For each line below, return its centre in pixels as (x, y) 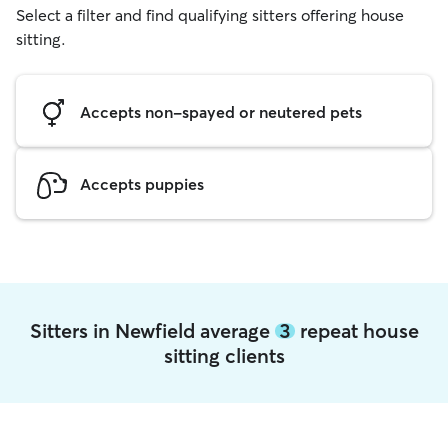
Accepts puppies (142, 183)
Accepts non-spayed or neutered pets (221, 111)
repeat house (356, 330)
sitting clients (224, 355)
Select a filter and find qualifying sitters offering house (210, 15)
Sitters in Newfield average (152, 330)
